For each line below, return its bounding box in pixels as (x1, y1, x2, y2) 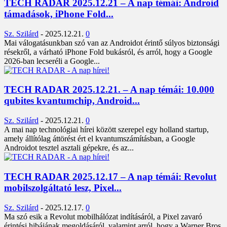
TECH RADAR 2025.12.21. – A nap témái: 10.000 (4, 84, 214, 95)
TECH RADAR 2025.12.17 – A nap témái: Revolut (4, 171, 216, 182)
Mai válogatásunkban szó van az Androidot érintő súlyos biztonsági (4, 38, 219, 47)
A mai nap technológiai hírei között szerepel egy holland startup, (4, 125, 209, 134)
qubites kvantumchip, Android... (4, 95, 140, 106)
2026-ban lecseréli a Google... (4, 56, 100, 65)
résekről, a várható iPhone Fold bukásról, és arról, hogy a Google (4, 47, 212, 56)
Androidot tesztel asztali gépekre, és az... (4, 143, 134, 153)
